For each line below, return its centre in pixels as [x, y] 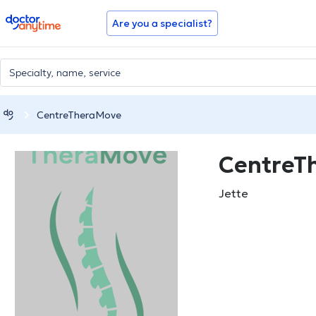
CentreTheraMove [79, 115]
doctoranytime [45, 20]
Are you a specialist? [162, 23]
